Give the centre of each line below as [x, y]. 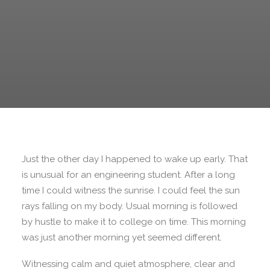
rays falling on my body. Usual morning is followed [130, 206]
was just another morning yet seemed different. [122, 237]
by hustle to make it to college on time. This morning [134, 222]
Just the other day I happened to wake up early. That [135, 159]
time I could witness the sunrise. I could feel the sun [131, 190]
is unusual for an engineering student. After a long [128, 175]
